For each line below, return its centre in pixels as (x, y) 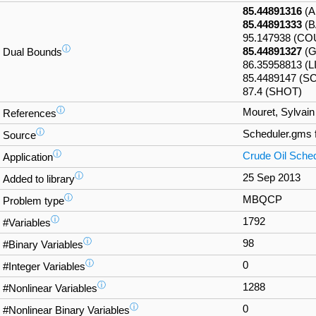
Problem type (34, 201)
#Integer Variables (44, 267)
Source (19, 136)
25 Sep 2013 (272, 178)
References (30, 114)
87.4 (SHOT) (272, 92)
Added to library (39, 180)
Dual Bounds (32, 53)
